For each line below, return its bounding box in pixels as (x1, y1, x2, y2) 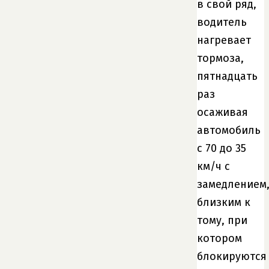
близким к (197, 195, 250, 209)
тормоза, (197, 51, 244, 65)
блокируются (197, 249, 267, 263)
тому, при (197, 213, 247, 227)
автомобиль (197, 123, 261, 137)
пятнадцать (197, 69, 258, 83)
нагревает (197, 33, 251, 47)
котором (197, 231, 242, 245)
